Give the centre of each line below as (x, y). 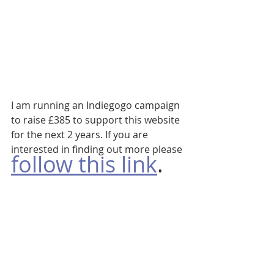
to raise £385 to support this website (97, 120)
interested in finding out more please (98, 149)
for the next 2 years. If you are (81, 135)
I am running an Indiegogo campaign (97, 105)
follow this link (84, 164)
